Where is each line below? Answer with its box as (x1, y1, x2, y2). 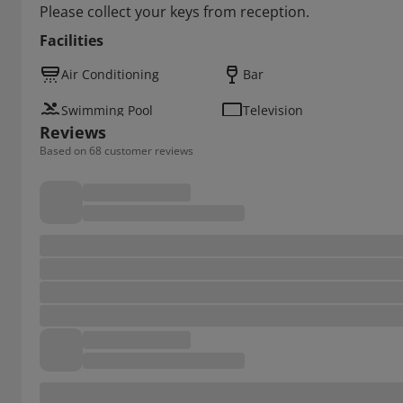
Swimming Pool (61, 102, 153, 119)
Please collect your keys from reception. (40, 2, 309, 22)
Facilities (40, 31, 103, 50)
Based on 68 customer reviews (40, 143, 193, 158)
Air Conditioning (61, 66, 159, 83)
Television (243, 102, 303, 119)
